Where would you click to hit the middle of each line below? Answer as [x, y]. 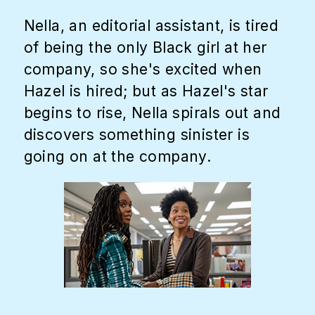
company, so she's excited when [143, 70]
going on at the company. [117, 157]
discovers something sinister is [136, 135]
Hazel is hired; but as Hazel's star [146, 91]
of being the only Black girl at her [145, 48]
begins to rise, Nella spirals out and [152, 113]
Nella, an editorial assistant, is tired [151, 26]
